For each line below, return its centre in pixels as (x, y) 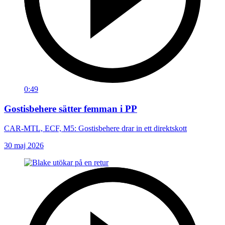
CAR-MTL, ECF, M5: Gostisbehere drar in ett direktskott (95, 128)
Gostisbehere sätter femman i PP (71, 108)
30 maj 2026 (24, 145)
